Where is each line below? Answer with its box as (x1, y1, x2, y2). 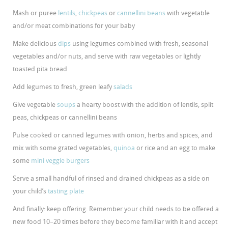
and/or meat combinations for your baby (13, 21, 135, 30)
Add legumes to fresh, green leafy (13, 82, 114, 91)
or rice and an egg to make (135, 144, 216, 152)
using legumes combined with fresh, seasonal (71, 39, 209, 47)
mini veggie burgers (31, 156, 90, 164)
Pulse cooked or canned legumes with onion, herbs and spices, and (13, 131, 213, 139)
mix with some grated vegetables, (13, 144, 114, 152)
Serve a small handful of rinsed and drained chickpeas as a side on (13, 174, 210, 182)
